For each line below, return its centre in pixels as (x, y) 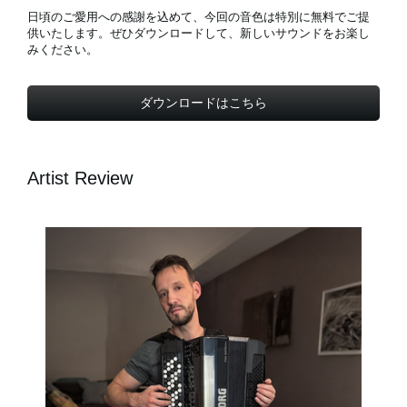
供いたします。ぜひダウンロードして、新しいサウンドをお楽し (199, 34)
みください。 (63, 50)
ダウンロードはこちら (203, 103)
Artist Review (80, 179)
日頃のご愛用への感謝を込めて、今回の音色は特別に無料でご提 (199, 17)
